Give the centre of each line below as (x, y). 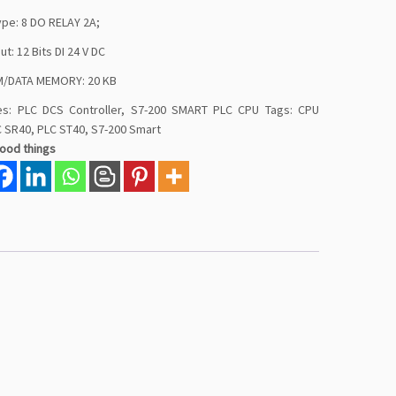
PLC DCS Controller (69, 110)
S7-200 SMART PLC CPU (195, 110)
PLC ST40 (61, 129)
